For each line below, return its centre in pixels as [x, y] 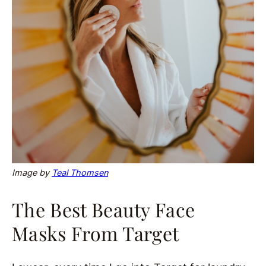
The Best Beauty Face [104, 210]
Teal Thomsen [80, 173]
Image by [32, 173]
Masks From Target [96, 233]
